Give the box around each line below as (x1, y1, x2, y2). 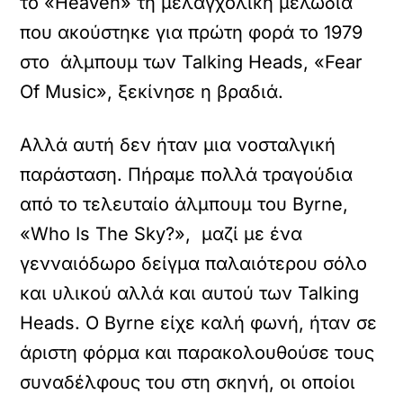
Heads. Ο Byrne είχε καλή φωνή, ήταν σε (20, 312, 378, 334)
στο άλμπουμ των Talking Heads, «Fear (20, 51, 363, 73)
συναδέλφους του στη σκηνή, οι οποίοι (20, 372, 356, 393)
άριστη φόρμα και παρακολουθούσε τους (20, 342, 375, 363)
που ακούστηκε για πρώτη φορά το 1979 (20, 22, 363, 43)
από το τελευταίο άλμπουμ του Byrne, (20, 193, 349, 215)
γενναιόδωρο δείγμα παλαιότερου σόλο (20, 253, 368, 274)
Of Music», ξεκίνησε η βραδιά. (20, 81, 284, 103)
